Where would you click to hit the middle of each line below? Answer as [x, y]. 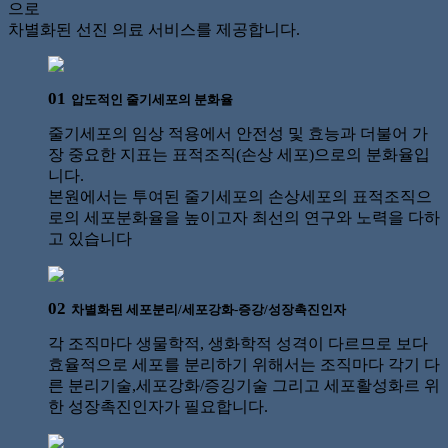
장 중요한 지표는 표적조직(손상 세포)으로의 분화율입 [239, 155]
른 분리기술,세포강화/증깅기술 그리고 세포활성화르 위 [244, 386]
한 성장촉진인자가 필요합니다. [158, 407]
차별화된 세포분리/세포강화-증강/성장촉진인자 [209, 309]
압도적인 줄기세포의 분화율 [152, 99]
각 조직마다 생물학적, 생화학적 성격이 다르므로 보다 [238, 344]
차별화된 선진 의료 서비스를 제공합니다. [154, 29]
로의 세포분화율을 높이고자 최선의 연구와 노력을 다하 [244, 218]
